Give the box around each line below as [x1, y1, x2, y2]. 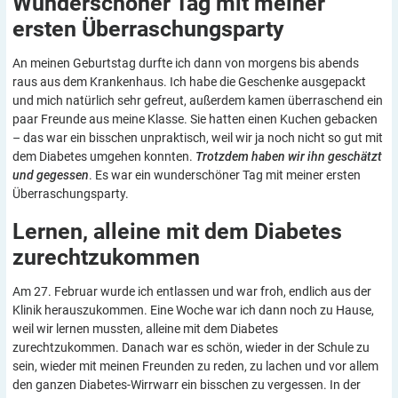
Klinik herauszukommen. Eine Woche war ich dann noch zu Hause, [12, 302, 374, 317]
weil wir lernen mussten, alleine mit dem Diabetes [12, 321, 278, 336]
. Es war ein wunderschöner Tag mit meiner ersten [89, 168, 361, 183]
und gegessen [12, 168, 89, 183]
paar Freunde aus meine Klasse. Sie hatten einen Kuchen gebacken [12, 112, 378, 127]
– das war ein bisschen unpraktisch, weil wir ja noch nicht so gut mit [12, 131, 383, 146]
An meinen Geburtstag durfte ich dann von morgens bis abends [12, 56, 359, 71]
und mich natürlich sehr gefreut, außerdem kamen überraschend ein [12, 93, 383, 108]
